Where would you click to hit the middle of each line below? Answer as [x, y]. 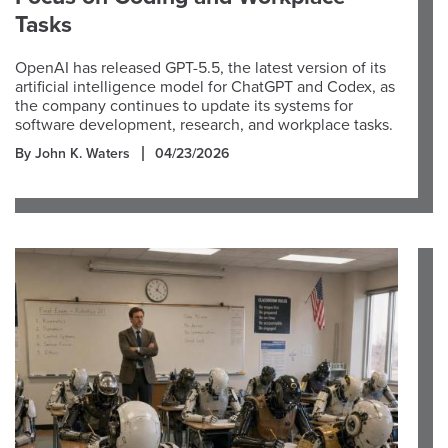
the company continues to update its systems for [184, 106]
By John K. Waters [72, 153]
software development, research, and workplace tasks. [204, 125]
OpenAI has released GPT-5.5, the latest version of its [200, 68]
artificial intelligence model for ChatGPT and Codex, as [205, 87]
